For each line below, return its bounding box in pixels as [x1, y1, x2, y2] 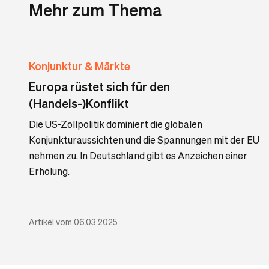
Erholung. [29, 165, 70, 177]
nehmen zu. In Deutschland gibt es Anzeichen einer [29, 149, 247, 162]
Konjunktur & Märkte [29, 59, 130, 73]
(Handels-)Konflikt [29, 95, 129, 111]
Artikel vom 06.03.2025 [29, 216, 118, 227]
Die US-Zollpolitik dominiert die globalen [29, 118, 202, 130]
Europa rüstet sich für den [29, 79, 170, 94]
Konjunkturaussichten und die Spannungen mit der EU [29, 133, 259, 146]
